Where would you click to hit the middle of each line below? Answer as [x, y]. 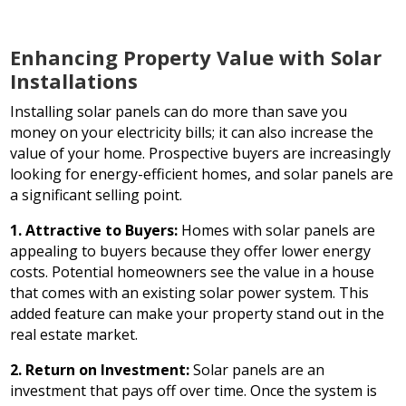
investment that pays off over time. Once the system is [194, 391]
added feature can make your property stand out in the [198, 314]
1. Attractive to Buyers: [96, 231]
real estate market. [74, 335]
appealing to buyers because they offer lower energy [191, 251]
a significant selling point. [97, 195]
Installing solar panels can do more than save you [179, 112]
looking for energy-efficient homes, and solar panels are [202, 174]
